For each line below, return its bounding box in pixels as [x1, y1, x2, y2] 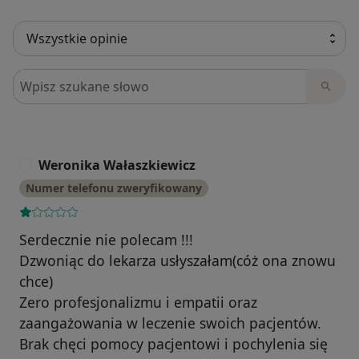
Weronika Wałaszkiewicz [38, 156, 196, 175]
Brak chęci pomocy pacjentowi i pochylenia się [19, 334, 328, 354]
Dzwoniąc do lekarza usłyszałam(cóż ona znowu [19, 251, 336, 271]
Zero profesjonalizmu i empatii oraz [19, 292, 257, 313]
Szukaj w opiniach [12, 69, 128, 87]
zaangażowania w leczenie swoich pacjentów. [19, 313, 321, 333]
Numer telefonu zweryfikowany [26, 180, 202, 196]
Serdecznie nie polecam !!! [19, 230, 193, 250]
